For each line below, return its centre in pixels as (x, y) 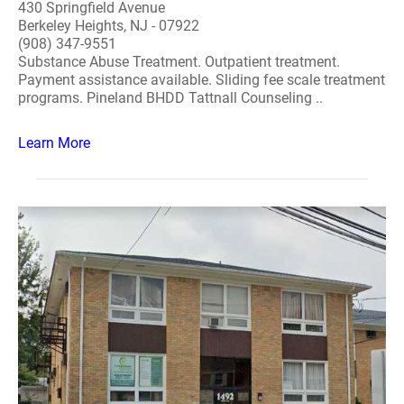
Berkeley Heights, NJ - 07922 (109, 26)
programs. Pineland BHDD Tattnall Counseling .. (170, 98)
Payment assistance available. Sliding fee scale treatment (202, 80)
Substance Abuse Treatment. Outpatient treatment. (179, 62)
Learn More (54, 143)
